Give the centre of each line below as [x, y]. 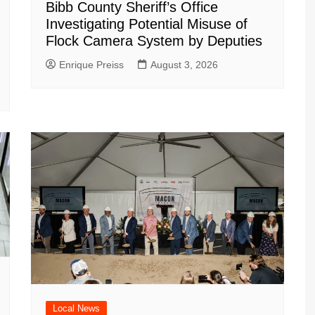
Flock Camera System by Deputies [154, 41]
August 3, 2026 [184, 65]
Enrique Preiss [91, 65]
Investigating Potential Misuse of [147, 24]
